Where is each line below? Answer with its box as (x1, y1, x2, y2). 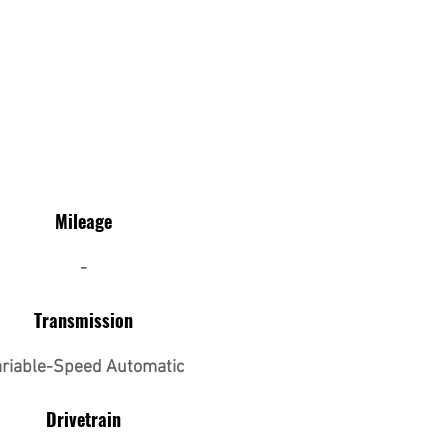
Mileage (55, 208, 112, 234)
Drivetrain (46, 406, 121, 432)
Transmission (34, 307, 133, 333)
